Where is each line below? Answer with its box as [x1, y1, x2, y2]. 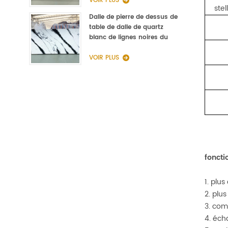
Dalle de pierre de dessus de [89, 12, 178, 22]
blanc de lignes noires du [89, 33, 168, 43]
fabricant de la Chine [89, 43, 155, 53]
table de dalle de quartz [89, 22, 164, 33]
